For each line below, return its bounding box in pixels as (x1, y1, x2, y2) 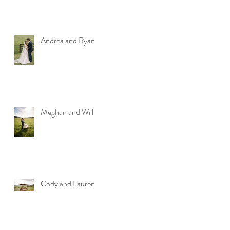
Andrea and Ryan (41, 34, 95, 46)
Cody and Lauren (41, 177, 95, 189)
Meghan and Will (41, 106, 93, 118)
